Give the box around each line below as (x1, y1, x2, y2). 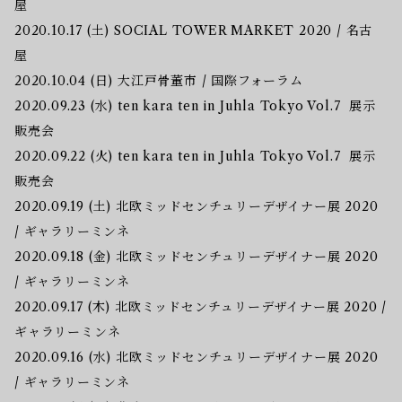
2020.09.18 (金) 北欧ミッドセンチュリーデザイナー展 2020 (14, 248, 379, 265)
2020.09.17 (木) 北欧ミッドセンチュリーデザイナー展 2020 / (14, 298, 388, 315)
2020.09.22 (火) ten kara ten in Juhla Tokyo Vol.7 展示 (14, 147, 376, 164)
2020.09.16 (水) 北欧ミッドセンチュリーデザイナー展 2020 (14, 348, 379, 365)
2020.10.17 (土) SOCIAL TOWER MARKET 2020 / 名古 (14, 22, 373, 39)
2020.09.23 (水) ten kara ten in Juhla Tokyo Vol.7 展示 (14, 97, 376, 114)
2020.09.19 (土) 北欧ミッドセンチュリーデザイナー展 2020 (14, 197, 379, 214)
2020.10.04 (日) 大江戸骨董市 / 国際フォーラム (14, 72, 308, 89)
